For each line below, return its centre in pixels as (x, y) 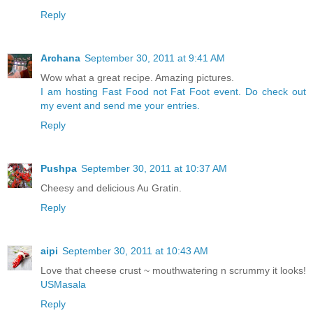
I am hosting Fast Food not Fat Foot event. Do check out (173, 91)
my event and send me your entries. (120, 105)
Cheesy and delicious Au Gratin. (111, 188)
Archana (60, 58)
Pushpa (59, 168)
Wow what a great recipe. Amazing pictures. (137, 77)
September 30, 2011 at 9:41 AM (155, 58)
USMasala (63, 284)
